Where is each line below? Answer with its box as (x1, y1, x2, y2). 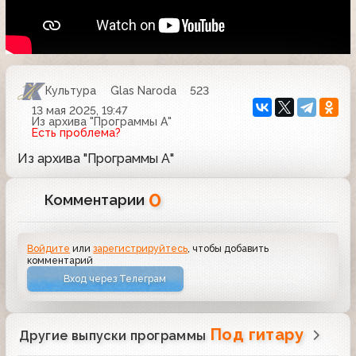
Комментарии (44, 191, 149, 208)
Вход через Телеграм (64, 273, 167, 285)
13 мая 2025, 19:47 (31, 103, 127, 117)
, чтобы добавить (188, 242, 269, 254)
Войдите (27, 242, 71, 254)
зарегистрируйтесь (93, 242, 188, 254)
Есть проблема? (31, 126, 121, 139)
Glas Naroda (110, 84, 176, 98)
